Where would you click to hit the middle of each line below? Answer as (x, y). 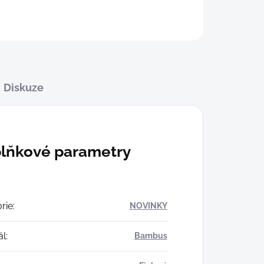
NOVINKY (148, 206)
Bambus (151, 236)
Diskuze (24, 88)
